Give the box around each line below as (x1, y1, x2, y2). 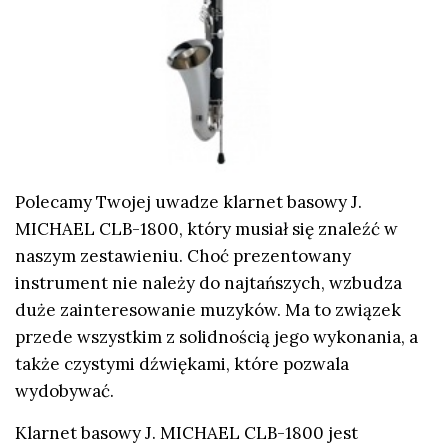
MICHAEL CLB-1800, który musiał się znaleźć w (15, 218, 398, 241)
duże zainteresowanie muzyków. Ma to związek (15, 299, 401, 322)
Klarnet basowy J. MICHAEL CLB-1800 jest (15, 421, 358, 444)
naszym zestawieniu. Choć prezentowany (15, 245, 351, 268)
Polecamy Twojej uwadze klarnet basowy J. (15, 191, 362, 214)
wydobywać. (15, 380, 114, 403)
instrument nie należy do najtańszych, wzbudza (15, 272, 402, 295)
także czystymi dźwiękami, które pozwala (15, 353, 349, 376)
